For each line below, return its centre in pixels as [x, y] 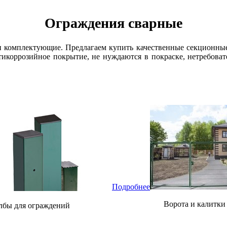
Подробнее [131, 187]
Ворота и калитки [194, 204]
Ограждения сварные [113, 23]
